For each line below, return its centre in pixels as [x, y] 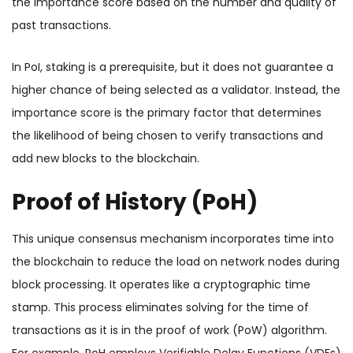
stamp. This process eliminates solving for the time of [160, 308]
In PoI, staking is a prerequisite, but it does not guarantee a [173, 67]
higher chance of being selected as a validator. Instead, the [176, 90]
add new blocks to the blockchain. [106, 159]
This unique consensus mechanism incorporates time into [173, 239]
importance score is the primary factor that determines [167, 113]
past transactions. [61, 26]
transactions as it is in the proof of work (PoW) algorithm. [169, 331]
